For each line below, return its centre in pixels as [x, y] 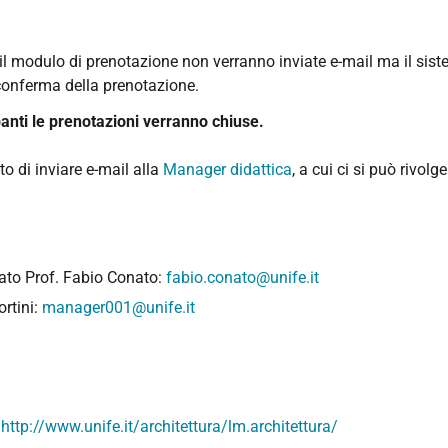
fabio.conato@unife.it [242, 277]
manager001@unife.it [118, 308]
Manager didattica [227, 169]
